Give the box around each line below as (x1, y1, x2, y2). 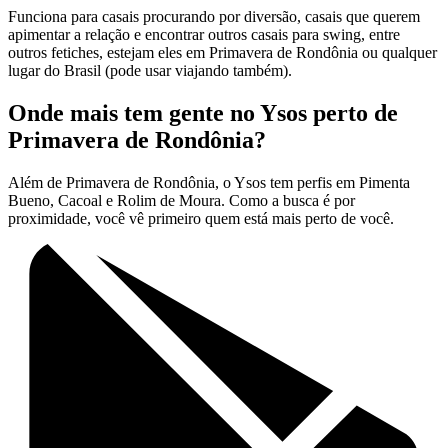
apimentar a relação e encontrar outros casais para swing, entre (8, 26, 400, 44)
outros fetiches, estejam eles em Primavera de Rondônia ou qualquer (8, 44, 437, 62)
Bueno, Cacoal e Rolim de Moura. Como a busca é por (8, 192, 355, 210)
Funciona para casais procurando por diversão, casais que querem (8, 8, 420, 26)
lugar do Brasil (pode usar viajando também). (8, 62, 292, 80)
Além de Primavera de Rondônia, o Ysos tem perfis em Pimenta (8, 174, 410, 192)
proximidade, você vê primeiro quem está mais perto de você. (8, 210, 394, 228)
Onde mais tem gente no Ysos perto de (8, 100, 398, 127)
